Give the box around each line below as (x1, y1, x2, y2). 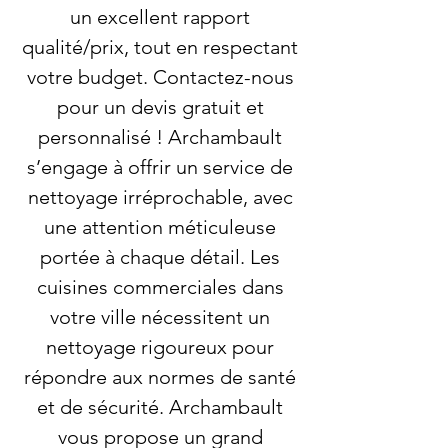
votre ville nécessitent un (50, 305, 270, 329)
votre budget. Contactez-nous (26, 65, 294, 89)
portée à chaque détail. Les (40, 245, 280, 269)
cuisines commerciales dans (36, 275, 284, 299)
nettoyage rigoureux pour (46, 335, 274, 359)
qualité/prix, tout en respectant (22, 35, 298, 59)
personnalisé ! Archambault (38, 125, 282, 149)
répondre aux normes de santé (24, 365, 296, 389)
